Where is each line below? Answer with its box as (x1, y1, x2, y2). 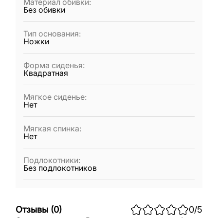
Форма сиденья (23, 60, 83, 70)
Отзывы (16, 204, 48, 215)
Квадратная (23, 68, 68, 78)
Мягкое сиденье (23, 92, 85, 102)
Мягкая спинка (23, 124, 79, 133)
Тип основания (23, 29, 79, 38)
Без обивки (23, 5, 65, 15)
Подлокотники (23, 155, 78, 165)
